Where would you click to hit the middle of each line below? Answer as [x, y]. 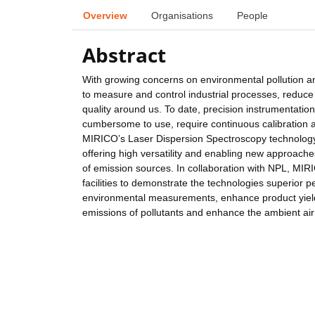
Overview [105, 15]
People [252, 15]
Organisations [182, 15]
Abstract [124, 55]
